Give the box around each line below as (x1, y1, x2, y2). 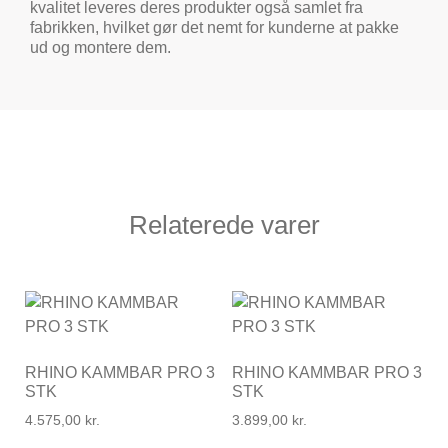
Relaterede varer (128, 210, 320, 241)
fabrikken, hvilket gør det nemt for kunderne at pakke (30, 19, 399, 37)
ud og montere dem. (30, 39, 171, 57)
